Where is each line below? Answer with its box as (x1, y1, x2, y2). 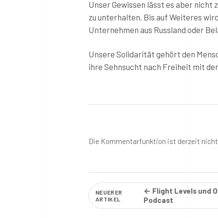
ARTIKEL (95, 195, 121, 202)
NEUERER (95, 188, 123, 196)
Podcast (143, 195, 173, 204)
